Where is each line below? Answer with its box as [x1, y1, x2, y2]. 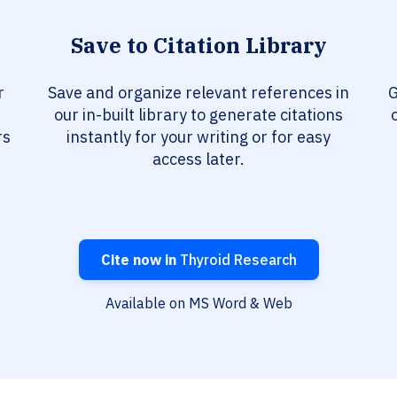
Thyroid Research [175, 251, 297, 269]
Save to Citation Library [71, 31, 326, 60]
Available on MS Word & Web [105, 294, 292, 313]
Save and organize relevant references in [48, 82, 349, 104]
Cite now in [100, 251, 176, 269]
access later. [152, 149, 245, 170]
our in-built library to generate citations [54, 105, 343, 126]
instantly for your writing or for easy [66, 127, 331, 148]
